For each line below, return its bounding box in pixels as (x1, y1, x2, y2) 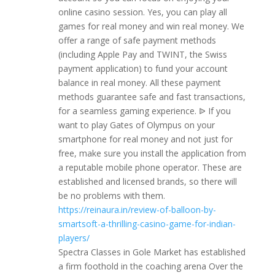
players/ (58, 232, 90, 244)
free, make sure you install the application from (58, 147, 246, 159)
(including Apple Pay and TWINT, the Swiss (58, 48, 227, 60)
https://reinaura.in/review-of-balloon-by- (58, 204, 216, 215)
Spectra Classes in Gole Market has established (58, 246, 246, 258)
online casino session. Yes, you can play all (58, 6, 227, 18)
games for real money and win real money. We (58, 20, 244, 32)
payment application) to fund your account (58, 63, 228, 74)
